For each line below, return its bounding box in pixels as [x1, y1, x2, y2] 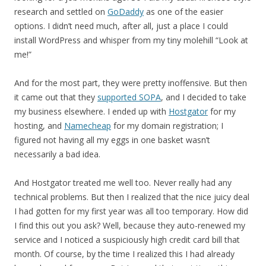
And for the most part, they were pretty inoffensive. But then [14, 77, 247, 88]
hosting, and [14, 120, 64, 131]
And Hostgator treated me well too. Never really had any [14, 177, 232, 188]
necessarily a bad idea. [14, 148, 100, 160]
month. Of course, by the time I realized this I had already [14, 248, 235, 259]
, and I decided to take [161, 91, 246, 103]
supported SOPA [97, 91, 161, 103]
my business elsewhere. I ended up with [14, 106, 169, 117]
